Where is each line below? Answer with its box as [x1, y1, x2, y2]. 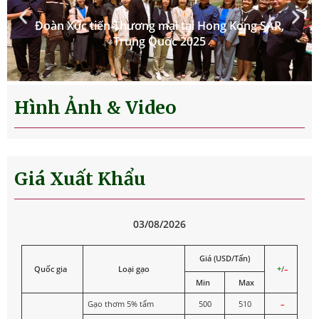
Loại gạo [118, 263, 150, 275]
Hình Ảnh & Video [14, 96, 177, 120]
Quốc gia [33, 263, 67, 275]
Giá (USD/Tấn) [199, 253, 250, 264]
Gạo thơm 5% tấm [87, 298, 154, 310]
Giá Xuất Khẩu [14, 167, 146, 191]
